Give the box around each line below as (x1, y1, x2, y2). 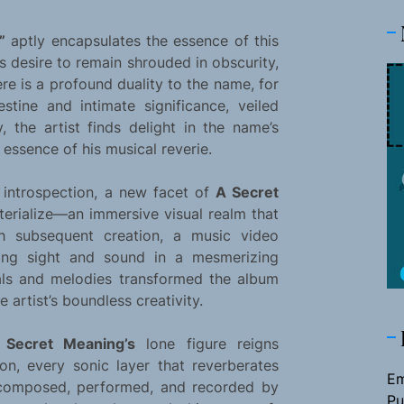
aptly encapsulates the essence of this (5, 32, 279, 50)
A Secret (215, 183, 279, 202)
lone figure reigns (134, 335, 279, 353)
